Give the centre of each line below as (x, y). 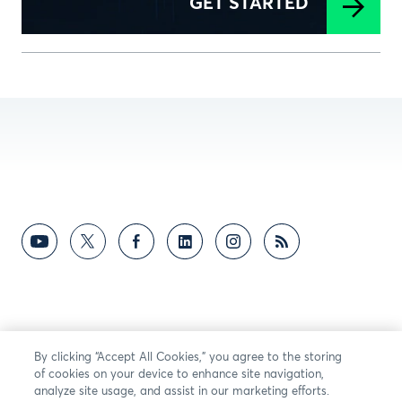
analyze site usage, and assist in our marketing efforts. (182, 392)
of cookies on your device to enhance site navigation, (179, 375)
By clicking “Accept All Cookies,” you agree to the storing (188, 358)
